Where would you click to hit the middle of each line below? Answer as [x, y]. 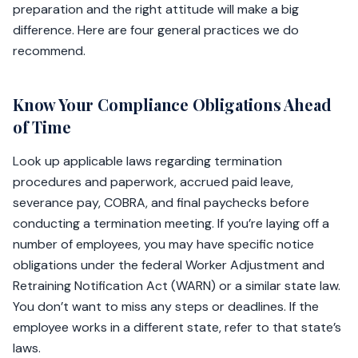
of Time [42, 127]
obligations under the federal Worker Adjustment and [169, 265]
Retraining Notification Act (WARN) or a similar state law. [177, 286]
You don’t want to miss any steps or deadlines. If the [166, 307]
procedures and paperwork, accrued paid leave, [153, 182]
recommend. [49, 51]
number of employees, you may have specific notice [163, 245]
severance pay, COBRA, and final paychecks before [161, 203]
